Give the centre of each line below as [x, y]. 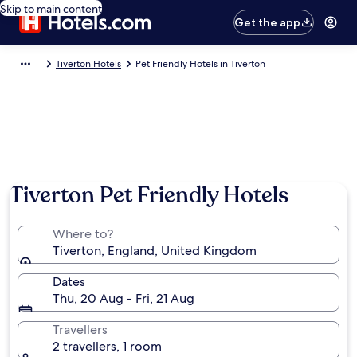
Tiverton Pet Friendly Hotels [149, 195]
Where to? [83, 234]
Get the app [268, 22]
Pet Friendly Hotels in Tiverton [200, 64]
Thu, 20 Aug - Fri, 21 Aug [124, 298]
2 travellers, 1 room [107, 346]
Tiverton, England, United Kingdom [155, 251]
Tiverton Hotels [88, 64]
